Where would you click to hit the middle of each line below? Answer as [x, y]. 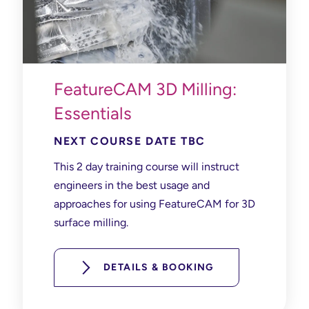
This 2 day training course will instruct [147, 166]
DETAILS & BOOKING [159, 267]
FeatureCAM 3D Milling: [145, 89]
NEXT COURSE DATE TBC [130, 141]
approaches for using [106, 203]
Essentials [93, 113]
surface [72, 222]
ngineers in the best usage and [135, 185]
